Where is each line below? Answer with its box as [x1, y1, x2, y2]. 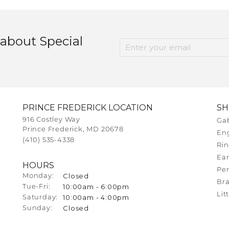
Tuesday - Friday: [50, 183, 113, 190]
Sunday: [22, 204, 53, 212]
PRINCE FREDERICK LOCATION [22, 102, 153, 112]
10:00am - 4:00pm [63, 193, 130, 201]
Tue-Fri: [22, 183, 51, 190]
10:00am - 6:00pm [63, 182, 130, 191]
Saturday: [22, 194, 58, 201]
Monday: [22, 172, 54, 179]
